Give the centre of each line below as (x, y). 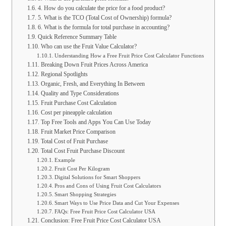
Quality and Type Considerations (80, 94)
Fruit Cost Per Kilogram (82, 169)
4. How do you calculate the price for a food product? (101, 8)
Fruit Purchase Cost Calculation (78, 103)
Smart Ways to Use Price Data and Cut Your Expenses (117, 203)
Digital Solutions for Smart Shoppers (98, 178)
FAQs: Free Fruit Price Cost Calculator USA (105, 212)
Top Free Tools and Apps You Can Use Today (96, 122)
